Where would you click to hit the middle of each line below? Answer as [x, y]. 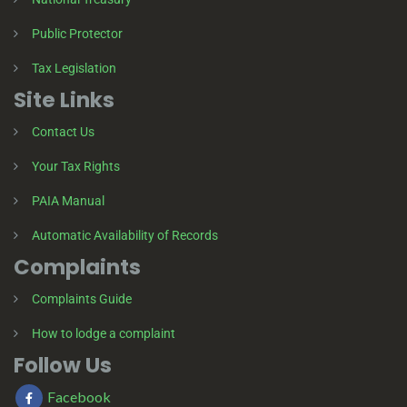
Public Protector [77, 33]
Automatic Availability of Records [125, 235]
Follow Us [63, 365]
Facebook [78, 396]
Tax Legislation [74, 68]
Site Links [64, 99]
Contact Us [63, 131]
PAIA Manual [68, 200]
